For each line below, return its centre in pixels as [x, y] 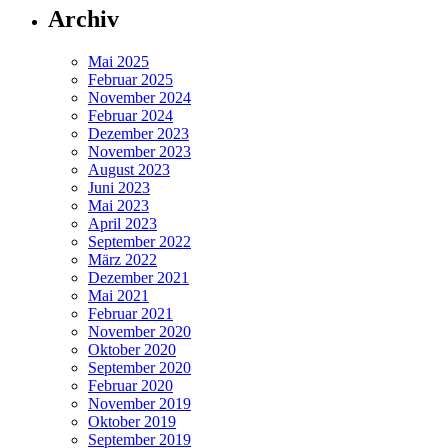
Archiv [83, 19]
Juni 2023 [119, 187]
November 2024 [139, 97]
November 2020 [139, 331]
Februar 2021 [130, 313]
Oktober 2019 [132, 421]
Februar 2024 [130, 115]
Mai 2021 [118, 295]
